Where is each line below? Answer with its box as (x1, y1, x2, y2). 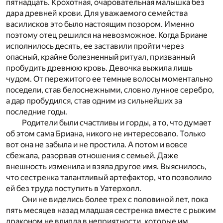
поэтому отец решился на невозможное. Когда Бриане (6, 30, 208, 40)
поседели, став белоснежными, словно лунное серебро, (6, 85, 214, 95)
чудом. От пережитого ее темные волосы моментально (6, 74, 213, 84)
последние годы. (6, 107, 67, 116)
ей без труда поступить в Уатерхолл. (6, 183, 141, 193)
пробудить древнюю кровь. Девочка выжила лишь (6, 63, 193, 73)
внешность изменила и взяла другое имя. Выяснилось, (6, 161, 207, 171)
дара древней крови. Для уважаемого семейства (6, 8, 188, 18)
